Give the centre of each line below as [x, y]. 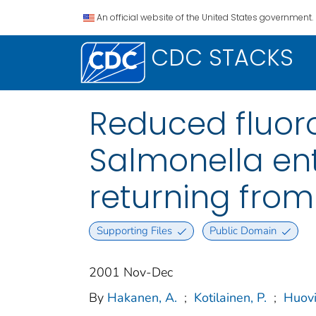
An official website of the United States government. [205, 17]
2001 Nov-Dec [131, 273]
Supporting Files [134, 231]
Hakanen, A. [142, 298]
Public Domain [243, 231]
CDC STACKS [222, 57]
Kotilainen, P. [230, 298]
